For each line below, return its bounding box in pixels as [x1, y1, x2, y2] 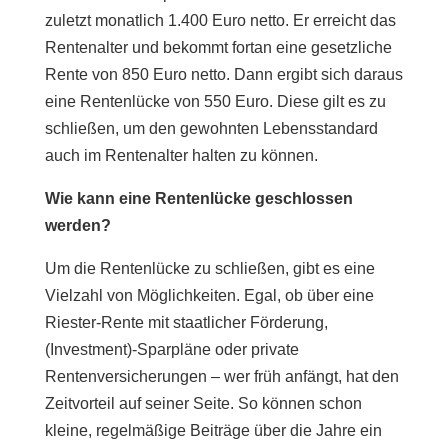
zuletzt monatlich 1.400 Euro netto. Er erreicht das [44, 11, 396, 29]
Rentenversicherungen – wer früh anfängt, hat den [44, 367, 399, 385]
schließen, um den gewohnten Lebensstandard [44, 119, 378, 137]
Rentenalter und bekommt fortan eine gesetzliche [44, 38, 392, 56]
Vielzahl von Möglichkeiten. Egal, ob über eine [44, 286, 374, 304]
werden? [44, 216, 111, 234]
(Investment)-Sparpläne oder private [44, 340, 299, 358]
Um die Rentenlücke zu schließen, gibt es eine [44, 259, 375, 277]
